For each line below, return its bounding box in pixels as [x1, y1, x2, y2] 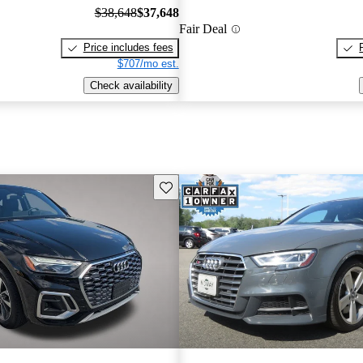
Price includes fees [83, 41, 173, 54]
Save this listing [158, 179, 234, 192]
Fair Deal [178, 22, 227, 36]
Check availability [89, 79, 173, 92]
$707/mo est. [117, 58, 179, 70]
